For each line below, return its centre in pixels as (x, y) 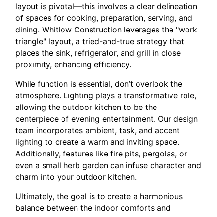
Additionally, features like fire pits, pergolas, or (101, 154)
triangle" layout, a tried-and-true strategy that (100, 41)
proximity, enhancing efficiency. (73, 65)
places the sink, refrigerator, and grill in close (98, 53)
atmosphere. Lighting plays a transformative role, (106, 96)
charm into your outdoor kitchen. (76, 177)
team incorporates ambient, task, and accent (98, 131)
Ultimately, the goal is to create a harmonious (99, 196)
